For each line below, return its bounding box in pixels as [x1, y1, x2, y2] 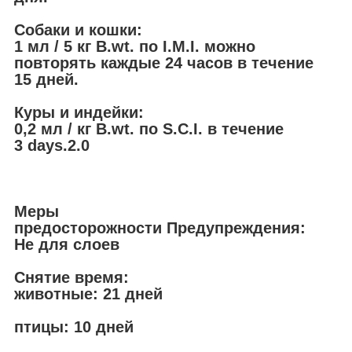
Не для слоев [14, 235, 119, 253]
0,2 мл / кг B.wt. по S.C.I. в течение [14, 119, 284, 137]
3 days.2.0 [14, 136, 90, 154]
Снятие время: [14, 268, 129, 286]
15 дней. [14, 70, 79, 88]
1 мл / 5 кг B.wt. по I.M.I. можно [14, 37, 255, 55]
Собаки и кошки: [14, 20, 142, 38]
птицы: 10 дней [14, 317, 134, 335]
